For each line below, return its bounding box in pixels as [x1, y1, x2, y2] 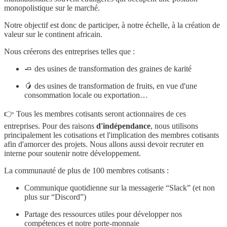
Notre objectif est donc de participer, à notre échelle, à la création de [4, 20, 220, 29]
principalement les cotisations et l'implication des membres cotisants [4, 130, 219, 139]
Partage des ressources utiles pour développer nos [24, 209, 182, 218]
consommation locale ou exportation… [24, 90, 148, 99]
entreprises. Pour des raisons [4, 121, 96, 130]
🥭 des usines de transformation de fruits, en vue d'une [24, 81, 197, 90]
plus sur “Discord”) [24, 192, 86, 201]
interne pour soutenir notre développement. [4, 148, 141, 158]
